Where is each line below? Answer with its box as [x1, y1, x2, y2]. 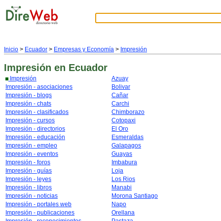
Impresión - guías [5, 167, 52, 174]
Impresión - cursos [5, 117, 55, 124]
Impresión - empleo [5, 142, 57, 149]
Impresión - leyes [5, 176, 51, 183]
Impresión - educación [5, 134, 65, 141]
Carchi [111, 100, 129, 107]
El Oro [111, 125, 128, 132]
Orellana [111, 209, 135, 216]
